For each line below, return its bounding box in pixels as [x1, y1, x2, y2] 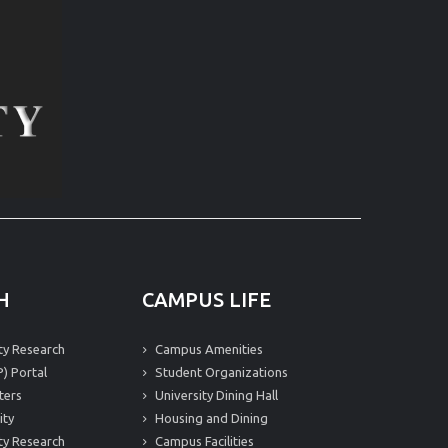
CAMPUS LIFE [142, 288, 271, 311]
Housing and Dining [152, 411, 268, 425]
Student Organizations [152, 365, 288, 379]
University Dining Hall [152, 388, 278, 402]
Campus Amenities [152, 342, 263, 356]
